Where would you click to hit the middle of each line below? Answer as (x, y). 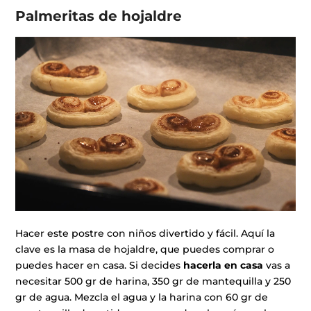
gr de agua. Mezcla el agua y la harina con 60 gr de (142, 297)
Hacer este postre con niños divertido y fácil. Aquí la (145, 234)
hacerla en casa (224, 266)
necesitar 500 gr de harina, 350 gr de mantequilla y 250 (153, 281)
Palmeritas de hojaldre (99, 16)
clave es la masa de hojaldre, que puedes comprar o (145, 250)
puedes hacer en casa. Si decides (100, 266)
